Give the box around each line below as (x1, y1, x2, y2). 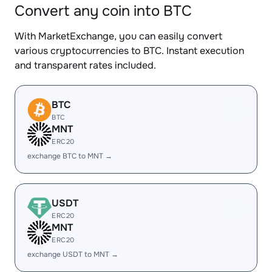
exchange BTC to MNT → (27, 151, 112, 161)
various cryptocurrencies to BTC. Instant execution (15, 44, 244, 57)
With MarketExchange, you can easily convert (15, 30, 222, 42)
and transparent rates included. (15, 59, 156, 72)
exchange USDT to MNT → (27, 250, 118, 259)
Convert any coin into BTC (15, 2, 192, 20)
